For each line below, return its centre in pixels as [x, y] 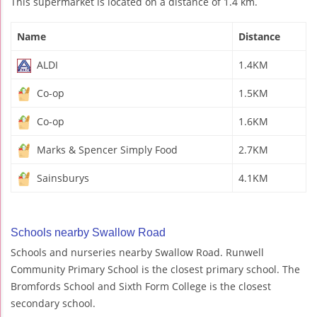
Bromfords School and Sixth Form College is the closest [141, 286]
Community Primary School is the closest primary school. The [155, 269]
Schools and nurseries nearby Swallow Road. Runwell [137, 252]
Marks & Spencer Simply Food [106, 149]
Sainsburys [62, 178]
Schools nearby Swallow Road [88, 232]
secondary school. [53, 303]
